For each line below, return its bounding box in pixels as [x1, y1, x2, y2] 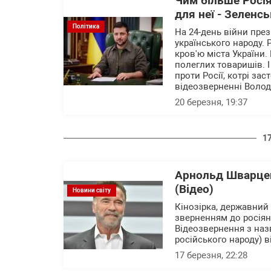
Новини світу [73, 186, 111, 194]
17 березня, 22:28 [175, 250, 247, 261]
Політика [73, 22, 99, 30]
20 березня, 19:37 [175, 97, 247, 108]
